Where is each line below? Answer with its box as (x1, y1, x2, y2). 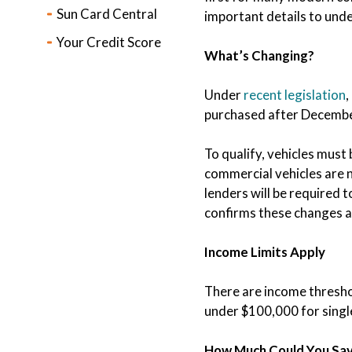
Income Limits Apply (204, 244, 325, 260)
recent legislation (244, 86, 346, 103)
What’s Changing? (204, 47, 314, 64)
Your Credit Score (57, 34, 161, 50)
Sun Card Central (57, 5, 157, 22)
